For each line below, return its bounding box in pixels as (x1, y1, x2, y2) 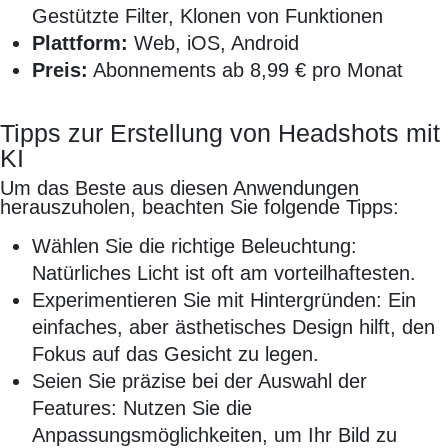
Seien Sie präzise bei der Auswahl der (32, 370, 367, 393)
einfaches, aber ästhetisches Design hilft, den (32, 316, 435, 339)
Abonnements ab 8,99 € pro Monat (88, 59, 403, 82)
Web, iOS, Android (128, 32, 299, 55)
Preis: (32, 59, 88, 82)
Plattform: (32, 32, 128, 55)
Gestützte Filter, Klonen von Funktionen (32, 5, 383, 28)
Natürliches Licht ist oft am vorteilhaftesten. (32, 262, 416, 285)
